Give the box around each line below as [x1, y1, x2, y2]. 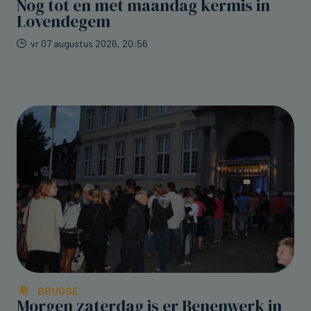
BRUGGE [37, 283, 79, 297]
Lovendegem [17, 10, 110, 33]
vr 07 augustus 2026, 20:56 [31, 37, 148, 49]
